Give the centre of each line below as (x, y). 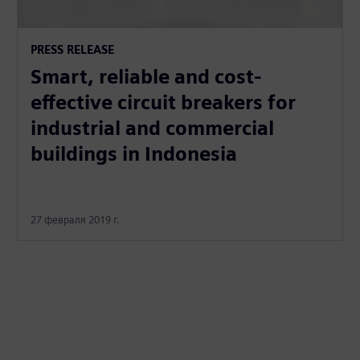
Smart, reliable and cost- (147, 76)
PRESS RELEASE (73, 49)
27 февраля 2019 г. (76, 219)
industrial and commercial (153, 128)
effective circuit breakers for (164, 102)
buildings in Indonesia (134, 153)
